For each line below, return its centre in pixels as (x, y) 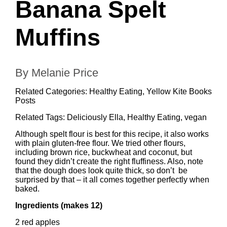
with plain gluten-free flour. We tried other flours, (100, 143)
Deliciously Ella (95, 117)
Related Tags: (41, 117)
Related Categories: (52, 91)
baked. (27, 189)
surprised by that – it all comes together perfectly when (112, 180)
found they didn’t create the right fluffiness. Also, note (109, 161)
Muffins (58, 37)
